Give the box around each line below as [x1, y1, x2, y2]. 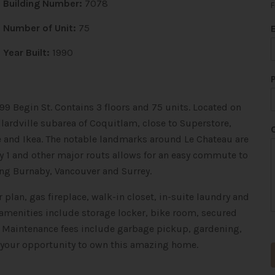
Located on [193, 101, 241, 113]
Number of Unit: [2, 22, 76, 34]
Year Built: [2, 47, 50, 58]
